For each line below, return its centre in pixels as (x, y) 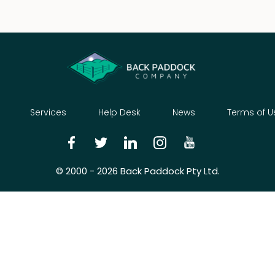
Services (48, 112)
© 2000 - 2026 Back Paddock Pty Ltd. (137, 171)
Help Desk (119, 112)
